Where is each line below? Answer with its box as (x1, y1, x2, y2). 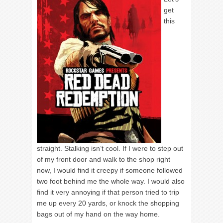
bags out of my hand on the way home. (37, 210, 160, 218)
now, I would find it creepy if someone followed (37, 166, 183, 174)
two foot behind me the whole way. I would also (37, 177, 185, 185)
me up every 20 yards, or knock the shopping (37, 199, 179, 207)
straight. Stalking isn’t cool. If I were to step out (37, 144, 183, 152)
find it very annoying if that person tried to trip (37, 188, 179, 196)
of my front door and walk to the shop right (37, 155, 170, 163)
